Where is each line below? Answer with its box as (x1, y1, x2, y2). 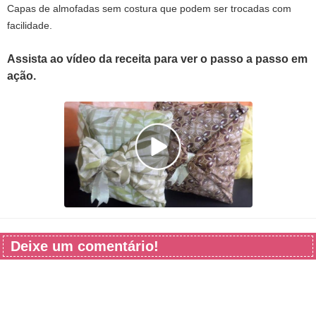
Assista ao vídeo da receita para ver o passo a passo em (7, 52, 308, 65)
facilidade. (7, 19, 52, 31)
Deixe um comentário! (11, 238, 159, 254)
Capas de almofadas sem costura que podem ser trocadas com (7, 2, 291, 14)
